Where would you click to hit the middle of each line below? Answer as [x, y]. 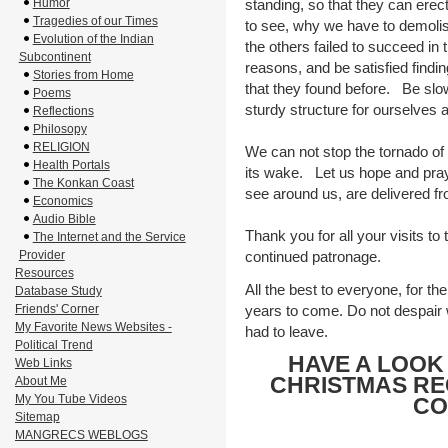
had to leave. [286, 331]
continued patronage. [316, 256]
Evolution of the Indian [93, 39]
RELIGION [61, 147]
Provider [41, 255]
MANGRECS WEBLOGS [81, 435]
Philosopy [59, 129]
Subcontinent [54, 57]
